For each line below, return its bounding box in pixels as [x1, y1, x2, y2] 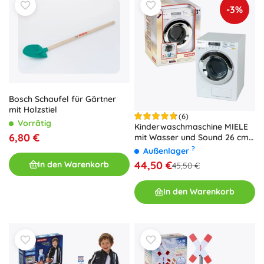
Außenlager [143, 145, 192, 156]
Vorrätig [18, 118, 51, 129]
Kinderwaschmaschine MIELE [134, 121, 248, 132]
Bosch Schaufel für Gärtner [9, 94, 116, 105]
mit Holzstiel [9, 104, 57, 115]
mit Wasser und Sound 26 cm [134, 131, 249, 143]
